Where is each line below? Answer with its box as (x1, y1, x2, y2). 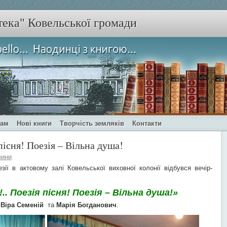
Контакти (132, 120, 162, 127)
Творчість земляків (60, 120, 124, 127)
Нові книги (17, 120, 52, 127)
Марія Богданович (56, 201, 117, 209)
